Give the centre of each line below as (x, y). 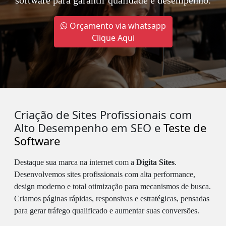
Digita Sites (155, 162)
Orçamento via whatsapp (118, 26)
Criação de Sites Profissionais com (103, 115)
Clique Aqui (113, 38)
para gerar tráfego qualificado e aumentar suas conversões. (107, 211)
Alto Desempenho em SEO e (89, 128)
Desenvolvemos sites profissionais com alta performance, (105, 175)
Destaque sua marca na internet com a (75, 162)
